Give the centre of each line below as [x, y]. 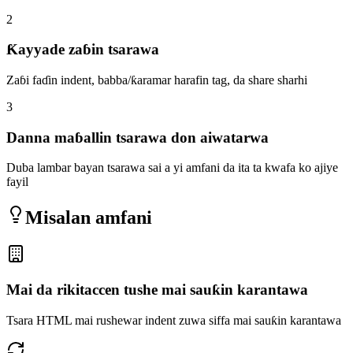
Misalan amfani [89, 218]
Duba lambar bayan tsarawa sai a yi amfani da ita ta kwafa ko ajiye [172, 168]
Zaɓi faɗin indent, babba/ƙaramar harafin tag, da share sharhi [157, 80]
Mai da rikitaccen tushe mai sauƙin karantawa [157, 290]
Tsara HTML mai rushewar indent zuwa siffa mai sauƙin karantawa [174, 320]
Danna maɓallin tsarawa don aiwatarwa [137, 137]
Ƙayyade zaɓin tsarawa [83, 50]
